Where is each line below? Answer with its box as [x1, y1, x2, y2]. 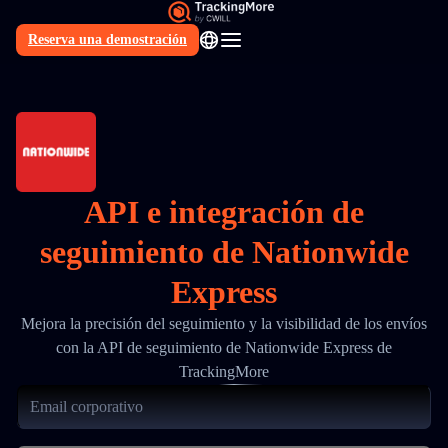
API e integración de [84, 194, 364, 230]
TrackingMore [179, 363, 269, 380]
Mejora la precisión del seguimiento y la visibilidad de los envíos [21, 315, 427, 332]
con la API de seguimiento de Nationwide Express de [56, 339, 392, 356]
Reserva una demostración [28, 32, 187, 47]
